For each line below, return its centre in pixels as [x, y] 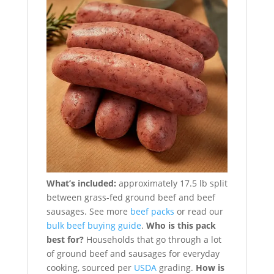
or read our [198, 211]
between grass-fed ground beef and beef [131, 197]
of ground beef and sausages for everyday [133, 253]
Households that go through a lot [152, 239]
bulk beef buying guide [94, 225]
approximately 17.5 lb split [172, 183]
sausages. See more [88, 211]
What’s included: [81, 183]
